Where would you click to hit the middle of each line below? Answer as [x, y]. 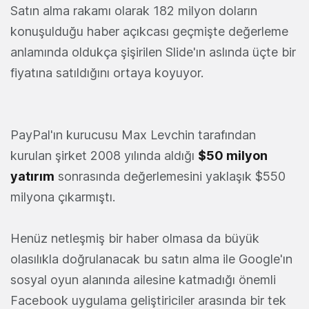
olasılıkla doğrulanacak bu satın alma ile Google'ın [151, 259]
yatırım [32, 176]
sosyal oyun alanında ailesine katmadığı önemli [143, 280]
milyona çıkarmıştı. [63, 197]
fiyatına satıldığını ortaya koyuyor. [107, 73]
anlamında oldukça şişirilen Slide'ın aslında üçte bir [153, 52]
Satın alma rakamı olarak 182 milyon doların [134, 11]
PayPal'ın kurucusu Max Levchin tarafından [133, 135]
